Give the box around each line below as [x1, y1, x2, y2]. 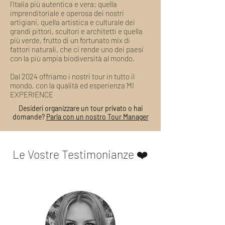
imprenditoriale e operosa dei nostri [10, 9, 124, 18]
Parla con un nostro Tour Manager [46, 113, 149, 121]
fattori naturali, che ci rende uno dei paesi [10, 45, 144, 54]
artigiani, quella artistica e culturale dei [10, 18, 135, 27]
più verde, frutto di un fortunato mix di [10, 36, 130, 45]
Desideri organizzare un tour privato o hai [18, 104, 143, 113]
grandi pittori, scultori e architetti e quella [10, 27, 143, 36]
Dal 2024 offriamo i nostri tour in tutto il [10, 72, 135, 81]
